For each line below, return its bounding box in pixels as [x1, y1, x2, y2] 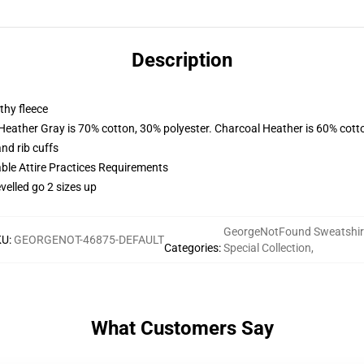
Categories [164, 241, 219, 254]
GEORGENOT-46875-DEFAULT [14, 233, 164, 246]
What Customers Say [90, 317, 274, 340]
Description [132, 49, 232, 71]
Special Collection [223, 241, 311, 254]
